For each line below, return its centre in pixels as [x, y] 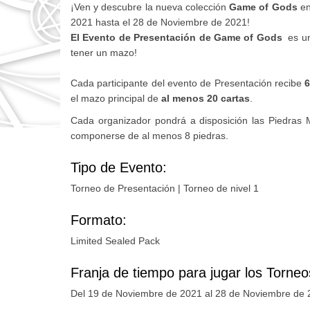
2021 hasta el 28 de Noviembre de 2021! [160, 22]
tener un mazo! [104, 52]
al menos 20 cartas [206, 98]
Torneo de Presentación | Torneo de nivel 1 [165, 188]
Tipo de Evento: [119, 167]
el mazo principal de [116, 98]
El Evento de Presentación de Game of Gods [178, 37]
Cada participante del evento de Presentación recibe [188, 83]
